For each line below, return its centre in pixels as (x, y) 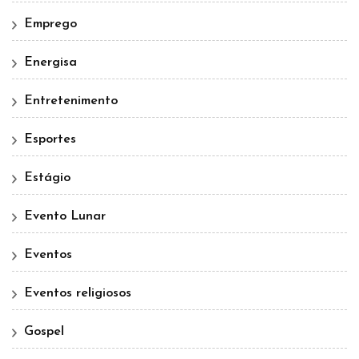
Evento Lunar (65, 216)
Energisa (50, 62)
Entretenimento (71, 101)
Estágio (47, 177)
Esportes (50, 139)
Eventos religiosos (78, 293)
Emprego (50, 24)
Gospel (44, 331)
